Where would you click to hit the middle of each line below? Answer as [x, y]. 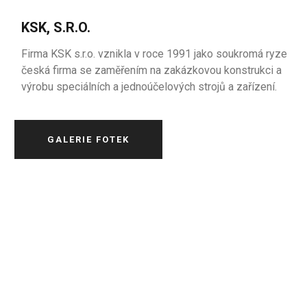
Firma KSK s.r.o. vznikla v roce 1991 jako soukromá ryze [155, 54]
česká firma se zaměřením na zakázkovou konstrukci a [152, 70]
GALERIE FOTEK [89, 139]
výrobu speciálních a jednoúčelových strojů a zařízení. [149, 87]
